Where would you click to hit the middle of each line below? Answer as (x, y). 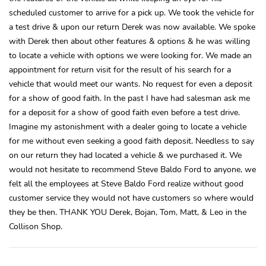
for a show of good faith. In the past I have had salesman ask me (129, 98)
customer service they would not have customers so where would (131, 197)
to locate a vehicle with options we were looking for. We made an (130, 55)
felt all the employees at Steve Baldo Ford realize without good (126, 183)
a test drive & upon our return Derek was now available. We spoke (132, 26)
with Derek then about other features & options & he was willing (129, 41)
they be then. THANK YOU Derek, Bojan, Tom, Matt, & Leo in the (128, 212)
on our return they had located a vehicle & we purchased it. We (125, 155)
